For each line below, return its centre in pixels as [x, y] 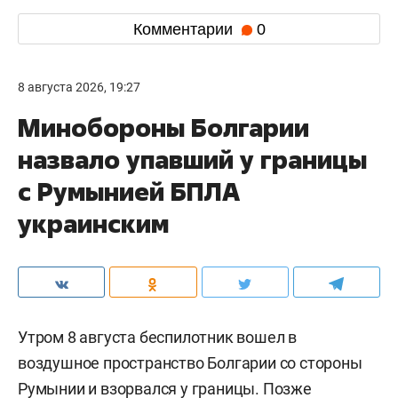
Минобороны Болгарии [163, 127]
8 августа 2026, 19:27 [79, 87]
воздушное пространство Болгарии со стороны [190, 363]
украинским [93, 223]
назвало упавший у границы [192, 159]
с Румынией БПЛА [129, 191]
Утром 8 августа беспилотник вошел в [157, 337]
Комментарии [185, 29]
